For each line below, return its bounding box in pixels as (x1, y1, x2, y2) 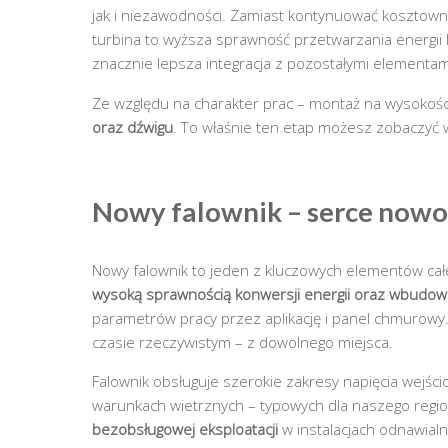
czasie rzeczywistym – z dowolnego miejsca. (92, 331, 393, 352)
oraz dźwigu (92, 116, 173, 137)
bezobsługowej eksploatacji (92, 418, 278, 439)
